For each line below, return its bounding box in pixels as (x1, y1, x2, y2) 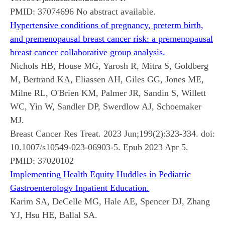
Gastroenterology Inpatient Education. (10, 182, 149, 193)
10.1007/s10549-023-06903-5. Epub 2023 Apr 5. (10, 142, 188, 152)
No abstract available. (74, 6, 156, 17)
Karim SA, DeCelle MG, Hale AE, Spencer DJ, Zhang (10, 196, 210, 206)
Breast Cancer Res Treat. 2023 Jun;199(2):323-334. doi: (10, 128, 215, 139)
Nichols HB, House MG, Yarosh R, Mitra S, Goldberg (10, 60, 208, 71)
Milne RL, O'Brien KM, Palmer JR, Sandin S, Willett (10, 87, 206, 98)
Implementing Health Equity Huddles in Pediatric (10, 169, 191, 179)
